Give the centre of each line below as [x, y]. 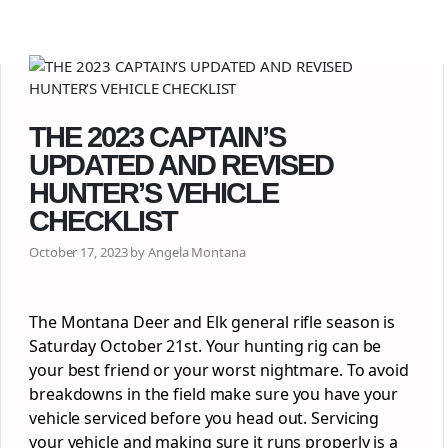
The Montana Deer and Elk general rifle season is [212, 322]
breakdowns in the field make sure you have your [214, 394]
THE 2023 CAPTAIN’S [157, 137]
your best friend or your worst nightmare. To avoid [219, 370]
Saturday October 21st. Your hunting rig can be [205, 346]
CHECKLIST [106, 221]
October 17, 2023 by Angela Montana [137, 252]
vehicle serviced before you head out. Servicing [204, 418]
